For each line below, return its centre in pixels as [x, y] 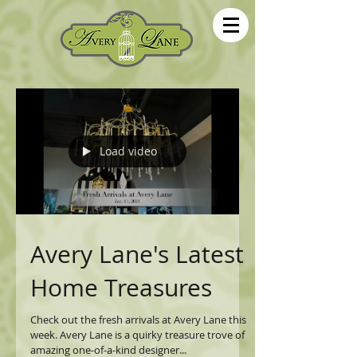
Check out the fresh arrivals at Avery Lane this [138, 319]
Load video [128, 151]
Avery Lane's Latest [137, 254]
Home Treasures [121, 287]
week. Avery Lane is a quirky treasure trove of [137, 334]
